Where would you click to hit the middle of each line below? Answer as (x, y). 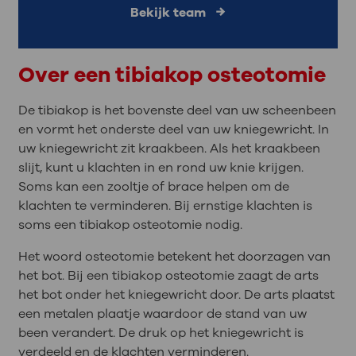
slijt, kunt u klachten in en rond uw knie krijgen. (161, 167)
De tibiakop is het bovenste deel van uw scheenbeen (177, 110)
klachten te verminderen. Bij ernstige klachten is (165, 205)
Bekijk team (168, 13)
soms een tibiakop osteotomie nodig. (130, 224)
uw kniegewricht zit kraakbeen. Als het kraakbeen (169, 148)
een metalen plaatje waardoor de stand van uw (162, 313)
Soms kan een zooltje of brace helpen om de (153, 186)
